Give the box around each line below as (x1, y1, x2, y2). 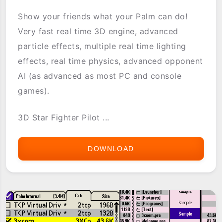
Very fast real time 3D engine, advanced (18, 26, 178, 37)
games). (18, 86, 50, 96)
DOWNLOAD (88, 145, 134, 153)
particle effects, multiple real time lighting (18, 41, 186, 52)
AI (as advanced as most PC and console (18, 71, 182, 81)
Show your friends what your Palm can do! (18, 11, 188, 22)
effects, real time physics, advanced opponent (18, 56, 203, 66)
